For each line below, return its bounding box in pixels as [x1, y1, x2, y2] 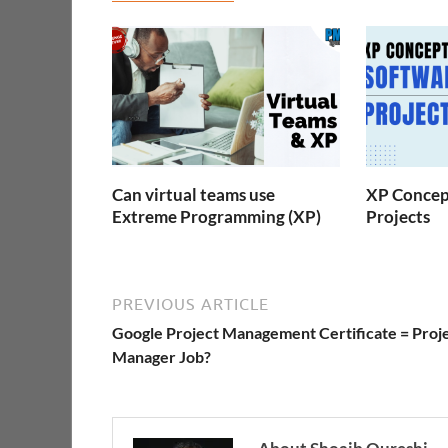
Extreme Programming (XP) [112, 205, 321, 227]
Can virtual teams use [112, 183, 275, 205]
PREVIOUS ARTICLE [112, 295, 269, 314]
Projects [365, 205, 430, 227]
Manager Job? [112, 347, 211, 367]
